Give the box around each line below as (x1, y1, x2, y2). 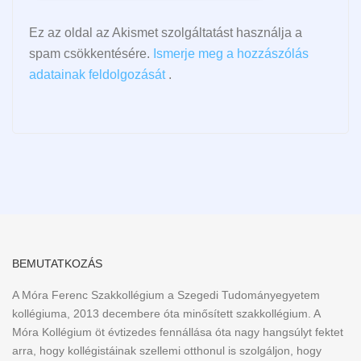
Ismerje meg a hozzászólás (153, 47, 309, 61)
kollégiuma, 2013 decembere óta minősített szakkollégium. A (12, 307, 320, 321)
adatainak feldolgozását (29, 68, 165, 82)
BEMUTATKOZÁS (12, 257, 102, 271)
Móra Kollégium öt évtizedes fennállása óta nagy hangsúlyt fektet (12, 326, 343, 339)
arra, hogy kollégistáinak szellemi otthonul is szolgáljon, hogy (12, 344, 322, 358)
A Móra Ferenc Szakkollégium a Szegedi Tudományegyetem (12, 288, 320, 302)
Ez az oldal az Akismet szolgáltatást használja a (29, 26, 302, 40)
